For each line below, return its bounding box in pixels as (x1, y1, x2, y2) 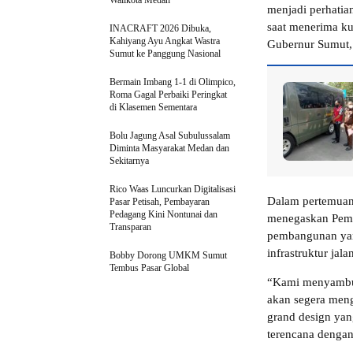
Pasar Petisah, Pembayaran (110, 196, 210, 208)
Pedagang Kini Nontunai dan (110, 209, 217, 221)
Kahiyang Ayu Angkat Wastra (110, 35, 220, 47)
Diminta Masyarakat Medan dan (110, 143, 229, 154)
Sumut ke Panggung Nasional (110, 48, 221, 60)
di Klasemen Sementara (110, 102, 197, 113)
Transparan (110, 221, 151, 233)
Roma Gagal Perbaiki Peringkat (110, 89, 227, 101)
